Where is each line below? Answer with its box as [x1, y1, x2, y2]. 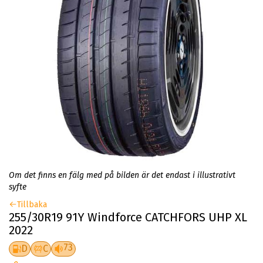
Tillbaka [17, 199, 47, 210]
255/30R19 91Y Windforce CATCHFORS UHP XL [9, 210, 247, 224]
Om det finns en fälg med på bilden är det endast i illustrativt [9, 170, 235, 180]
